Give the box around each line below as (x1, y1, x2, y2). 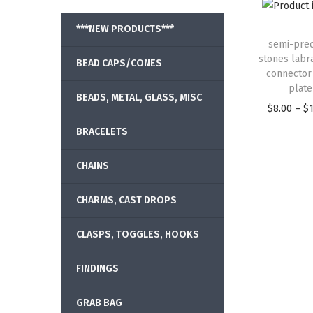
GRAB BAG (76, 297, 122, 309)
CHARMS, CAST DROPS (76, 194, 177, 206)
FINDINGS (76, 263, 119, 275)
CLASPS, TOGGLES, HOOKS (76, 228, 199, 240)
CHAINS (76, 160, 109, 172)
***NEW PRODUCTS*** (76, 23, 174, 35)
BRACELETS (76, 126, 128, 138)
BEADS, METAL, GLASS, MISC (76, 92, 202, 103)
